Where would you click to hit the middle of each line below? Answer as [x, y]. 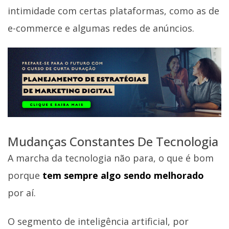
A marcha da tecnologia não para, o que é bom [111, 158]
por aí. [22, 193]
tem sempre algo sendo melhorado [122, 176]
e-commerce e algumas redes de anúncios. [101, 28]
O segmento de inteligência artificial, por [98, 221]
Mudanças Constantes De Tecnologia [113, 142]
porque [24, 176]
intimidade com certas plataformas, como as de [113, 10]
